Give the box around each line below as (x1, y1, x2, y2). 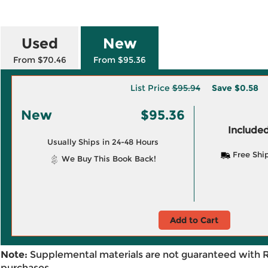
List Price (130, 83, 172, 93)
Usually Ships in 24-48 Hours (47, 137, 159, 147)
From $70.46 (13, 54, 66, 65)
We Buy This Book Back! (59, 154, 156, 163)
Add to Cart (170, 215, 218, 226)
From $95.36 (93, 54, 146, 65)
